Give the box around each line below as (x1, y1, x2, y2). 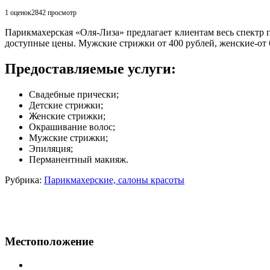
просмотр (48, 8, 77, 17)
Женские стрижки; (29, 110, 105, 121)
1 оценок (5, 8, 31, 17)
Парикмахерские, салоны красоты (44, 174, 184, 185)
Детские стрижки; (29, 99, 103, 110)
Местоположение (5, 235, 93, 248)
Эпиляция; (29, 143, 73, 154)
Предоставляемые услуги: (5, 60, 176, 77)
